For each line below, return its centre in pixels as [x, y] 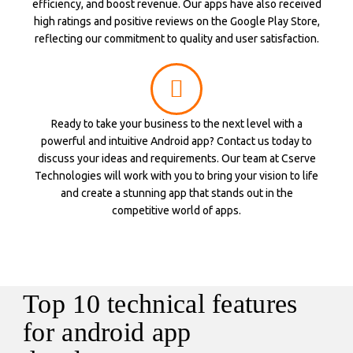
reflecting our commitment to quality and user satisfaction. [176, 39]
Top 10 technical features [160, 304]
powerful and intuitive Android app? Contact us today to [176, 141]
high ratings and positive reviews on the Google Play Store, [176, 21]
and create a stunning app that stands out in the [176, 193]
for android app [107, 332]
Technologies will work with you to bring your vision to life [176, 176]
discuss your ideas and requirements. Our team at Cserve [176, 158]
